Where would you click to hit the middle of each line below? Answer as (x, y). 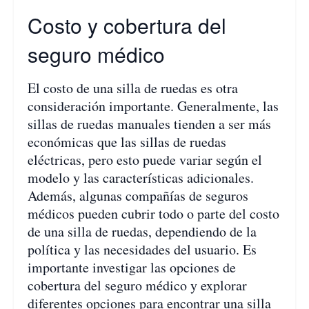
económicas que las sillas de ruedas (127, 141)
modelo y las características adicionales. (141, 177)
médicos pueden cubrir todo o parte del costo (153, 213)
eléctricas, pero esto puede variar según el (145, 159)
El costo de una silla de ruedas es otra (133, 88)
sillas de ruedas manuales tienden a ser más (149, 123)
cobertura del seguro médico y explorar (137, 285)
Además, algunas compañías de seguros (138, 195)
